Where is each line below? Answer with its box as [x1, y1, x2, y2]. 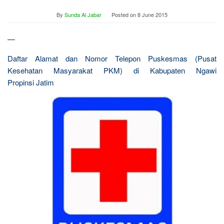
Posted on [111, 10, 137, 18]
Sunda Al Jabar [64, 10, 101, 18]
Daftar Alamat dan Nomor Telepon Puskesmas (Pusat [7, 52, 216, 63]
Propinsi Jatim [7, 76, 54, 87]
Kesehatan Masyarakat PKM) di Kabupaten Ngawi [7, 64, 216, 75]
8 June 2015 [137, 10, 167, 18]
